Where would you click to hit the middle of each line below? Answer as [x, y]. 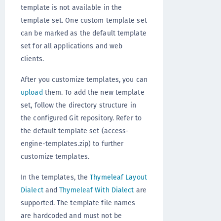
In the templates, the [55, 177]
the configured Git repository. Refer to [81, 118]
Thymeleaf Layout [118, 177]
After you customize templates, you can [84, 79]
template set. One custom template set [84, 20]
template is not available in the [72, 7]
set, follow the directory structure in [78, 105]
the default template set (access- [75, 131]
